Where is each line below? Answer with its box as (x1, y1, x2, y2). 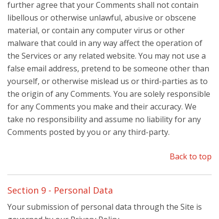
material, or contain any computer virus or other (7, 25, 185, 36)
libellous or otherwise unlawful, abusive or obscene (7, 12, 196, 23)
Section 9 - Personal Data (7, 184, 113, 196)
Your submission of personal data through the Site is (7, 201, 202, 212)
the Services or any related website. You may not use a (7, 50, 206, 61)
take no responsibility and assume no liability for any (7, 114, 201, 125)
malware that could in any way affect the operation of (7, 38, 202, 48)
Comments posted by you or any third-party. (7, 127, 170, 137)
